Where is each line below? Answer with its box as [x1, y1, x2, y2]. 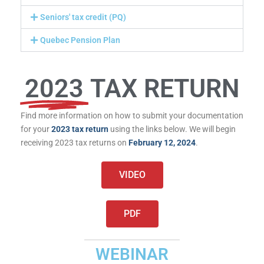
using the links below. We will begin [108, 124, 236, 134]
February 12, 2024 [128, 137, 196, 147]
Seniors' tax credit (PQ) [39, 12, 126, 22]
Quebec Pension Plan [39, 35, 120, 45]
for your [21, 124, 51, 134]
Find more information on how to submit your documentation [21, 110, 243, 120]
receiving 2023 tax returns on [21, 137, 128, 147]
